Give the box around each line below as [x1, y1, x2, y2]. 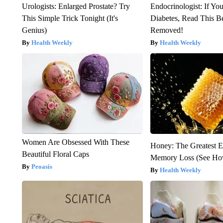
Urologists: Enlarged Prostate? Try [21, 1, 130, 10]
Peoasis [31, 162, 52, 170]
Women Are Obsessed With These [21, 137, 129, 146]
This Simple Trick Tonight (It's [21, 13, 118, 22]
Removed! [150, 25, 184, 34]
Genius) [21, 25, 47, 34]
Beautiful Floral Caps [21, 149, 89, 158]
